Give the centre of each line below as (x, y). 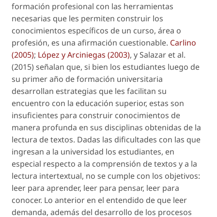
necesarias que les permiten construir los (87, 18)
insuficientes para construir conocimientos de (96, 115)
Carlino (183, 42)
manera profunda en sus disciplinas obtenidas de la (106, 127)
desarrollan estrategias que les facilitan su (89, 91)
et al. (176, 54)
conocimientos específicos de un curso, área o (96, 30)
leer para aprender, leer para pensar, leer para (95, 188)
